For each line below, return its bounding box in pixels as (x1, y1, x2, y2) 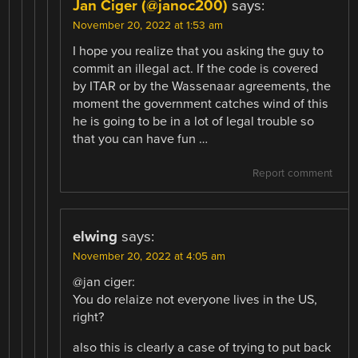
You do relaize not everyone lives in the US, (73, 291, 318, 308)
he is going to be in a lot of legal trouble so (73, 113, 315, 129)
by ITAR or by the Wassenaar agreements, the (73, 78, 332, 94)
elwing (73, 227, 118, 245)
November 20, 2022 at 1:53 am (73, 18, 224, 32)
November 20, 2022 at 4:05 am (73, 249, 226, 263)
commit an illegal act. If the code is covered (73, 60, 319, 77)
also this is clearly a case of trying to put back (73, 340, 332, 356)
